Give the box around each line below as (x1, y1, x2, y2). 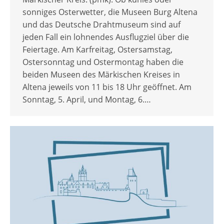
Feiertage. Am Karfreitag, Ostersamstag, (22, 44, 172, 55)
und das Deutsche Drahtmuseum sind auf (22, 19, 180, 30)
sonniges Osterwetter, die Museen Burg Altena (22, 6, 197, 18)
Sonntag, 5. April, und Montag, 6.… (22, 94, 151, 105)
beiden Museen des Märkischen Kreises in (22, 69, 180, 80)
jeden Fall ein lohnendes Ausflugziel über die (22, 31, 189, 43)
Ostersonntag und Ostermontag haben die (22, 56, 183, 68)
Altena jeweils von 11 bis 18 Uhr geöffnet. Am (22, 81, 191, 93)
